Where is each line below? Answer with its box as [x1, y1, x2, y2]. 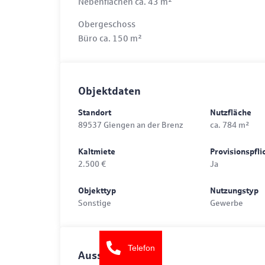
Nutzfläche [209, 108, 251, 118]
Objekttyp [78, 186, 116, 196]
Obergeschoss [78, 18, 135, 30]
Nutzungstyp [209, 186, 258, 196]
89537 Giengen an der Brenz [78, 119, 183, 130]
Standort [78, 108, 111, 118]
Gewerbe [209, 198, 243, 208]
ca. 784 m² [209, 119, 249, 130]
